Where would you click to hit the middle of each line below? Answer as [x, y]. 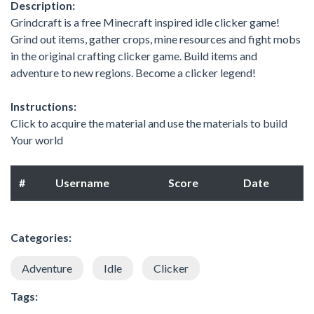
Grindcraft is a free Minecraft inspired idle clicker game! [145, 22]
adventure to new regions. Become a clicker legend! [133, 72]
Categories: [41, 237]
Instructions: [43, 106]
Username [82, 182]
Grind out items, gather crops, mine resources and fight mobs [156, 39]
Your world [37, 139]
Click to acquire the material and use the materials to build [149, 123]
